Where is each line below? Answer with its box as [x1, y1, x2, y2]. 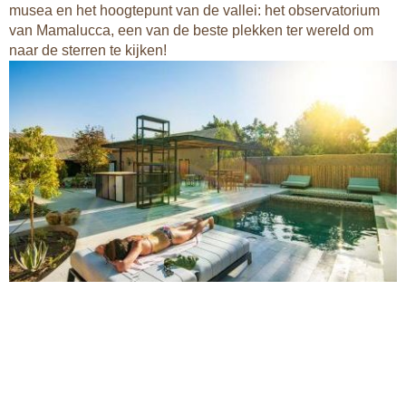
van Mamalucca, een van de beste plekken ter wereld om [9, 23, 373, 38]
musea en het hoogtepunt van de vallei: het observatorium [9, 3, 380, 18]
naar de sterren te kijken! [9, 43, 167, 58]
